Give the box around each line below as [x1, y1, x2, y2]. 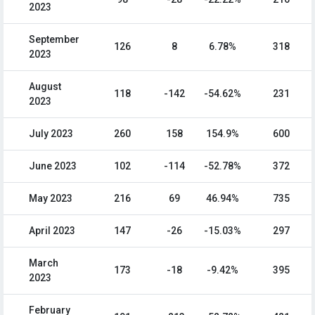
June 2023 [29, 160, 77, 172]
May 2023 [29, 193, 72, 205]
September [29, 34, 79, 46]
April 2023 [29, 225, 75, 237]
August [29, 81, 61, 93]
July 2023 [29, 128, 73, 140]
